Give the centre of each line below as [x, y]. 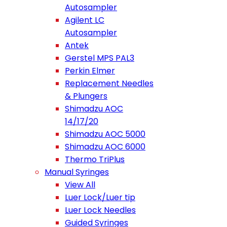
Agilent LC [85, 20]
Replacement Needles [109, 83]
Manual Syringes [77, 172]
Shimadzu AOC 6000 [105, 147]
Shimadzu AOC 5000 [105, 134]
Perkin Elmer [90, 71]
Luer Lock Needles [100, 210]
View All [80, 185]
